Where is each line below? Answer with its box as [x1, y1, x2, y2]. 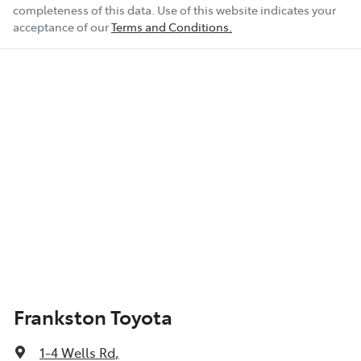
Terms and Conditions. [111, 18, 232, 35]
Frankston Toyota [14, 302, 172, 330]
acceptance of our [13, 18, 109, 35]
